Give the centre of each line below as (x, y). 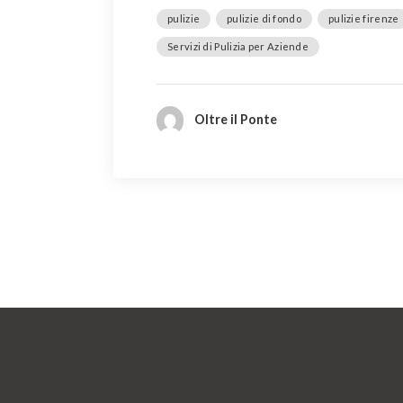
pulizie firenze (363, 18)
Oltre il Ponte (235, 119)
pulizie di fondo (264, 18)
